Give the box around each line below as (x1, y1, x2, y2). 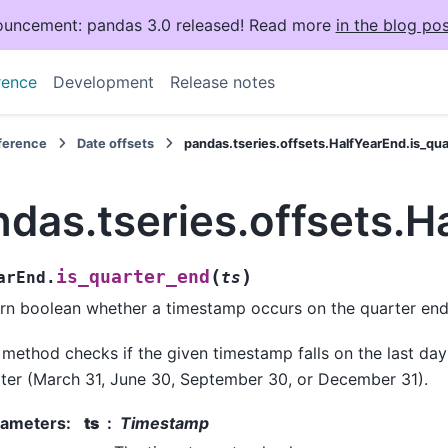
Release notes (169, 72, 275, 92)
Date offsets (77, 136, 155, 151)
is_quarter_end (56, 267, 210, 288)
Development (52, 72, 154, 92)
